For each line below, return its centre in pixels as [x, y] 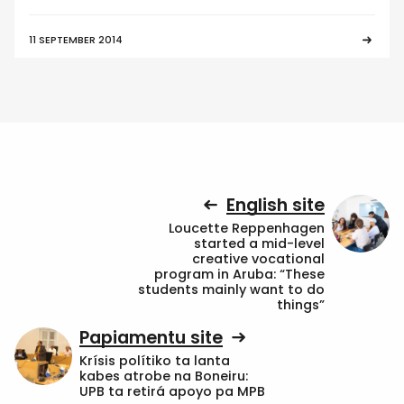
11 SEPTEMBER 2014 [76, 39]
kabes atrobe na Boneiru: [164, 376]
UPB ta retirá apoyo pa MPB [172, 392]
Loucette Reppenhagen [247, 229]
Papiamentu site [151, 337]
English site [275, 205]
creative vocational [258, 259]
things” [301, 305]
